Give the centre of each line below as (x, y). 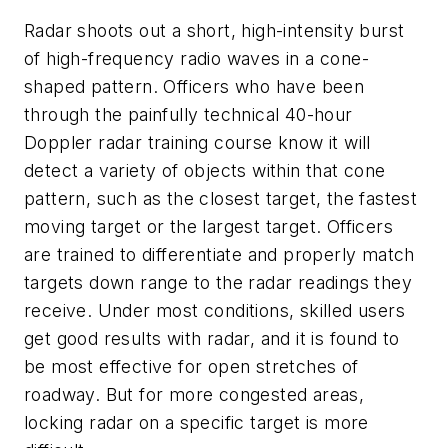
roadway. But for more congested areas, (194, 394)
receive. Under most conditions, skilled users (214, 310)
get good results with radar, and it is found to (212, 338)
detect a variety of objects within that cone (205, 170)
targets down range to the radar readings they (218, 282)
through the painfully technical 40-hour (188, 114)
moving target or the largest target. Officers (208, 226)
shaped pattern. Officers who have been (194, 86)
